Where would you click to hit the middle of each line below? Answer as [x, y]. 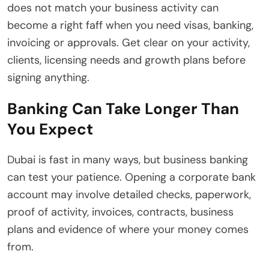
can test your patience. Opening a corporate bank [131, 177]
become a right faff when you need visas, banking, [130, 26]
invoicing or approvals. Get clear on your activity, [128, 43]
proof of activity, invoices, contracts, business [120, 212]
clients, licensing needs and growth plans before [126, 60]
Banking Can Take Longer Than [123, 109]
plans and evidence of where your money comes [128, 230]
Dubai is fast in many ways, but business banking [128, 160]
